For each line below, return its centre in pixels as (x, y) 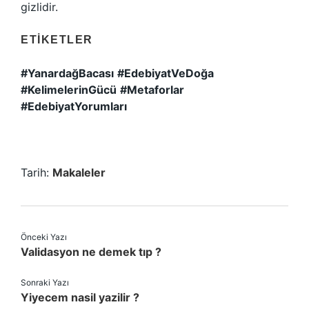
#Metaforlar (152, 90)
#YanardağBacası (67, 73)
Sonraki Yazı (45, 282)
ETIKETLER (57, 40)
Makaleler (79, 172)
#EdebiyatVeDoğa (166, 73)
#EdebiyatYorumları (74, 106)
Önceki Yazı (44, 237)
